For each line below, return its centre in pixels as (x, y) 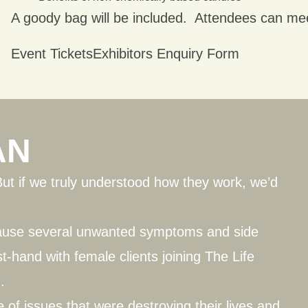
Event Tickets (52, 54)
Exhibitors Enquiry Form (166, 54)
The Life (230, 256)
